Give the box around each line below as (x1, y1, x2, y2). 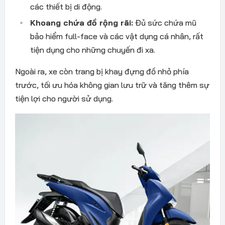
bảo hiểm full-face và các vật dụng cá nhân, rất (30, 31, 203, 41)
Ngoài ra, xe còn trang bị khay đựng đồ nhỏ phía (15, 66, 189, 76)
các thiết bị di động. (30, 1, 102, 12)
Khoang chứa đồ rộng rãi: (30, 17, 133, 28)
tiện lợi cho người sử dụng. (15, 93, 113, 103)
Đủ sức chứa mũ (133, 17, 196, 28)
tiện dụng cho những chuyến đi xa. (30, 44, 155, 55)
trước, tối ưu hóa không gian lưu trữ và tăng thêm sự (15, 79, 209, 90)
